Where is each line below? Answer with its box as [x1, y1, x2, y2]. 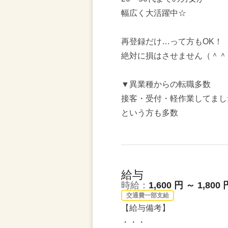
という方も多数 [121, 108, 178, 117]
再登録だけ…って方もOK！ [121, 37, 222, 46]
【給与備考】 [121, 204, 170, 212]
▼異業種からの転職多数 [121, 80, 211, 89]
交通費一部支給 [126, 192, 169, 199]
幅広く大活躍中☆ [121, 9, 186, 17]
